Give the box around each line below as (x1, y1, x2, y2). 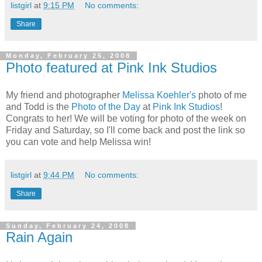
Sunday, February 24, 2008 (6, 222, 130, 230)
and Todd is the (6, 102, 71, 112)
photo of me (196, 90, 247, 101)
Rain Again (6, 229, 73, 246)
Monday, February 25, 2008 (6, 52, 131, 60)
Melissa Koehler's (122, 90, 196, 101)
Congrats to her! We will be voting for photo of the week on (6, 113, 246, 124)
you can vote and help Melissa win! (6, 137, 151, 147)
